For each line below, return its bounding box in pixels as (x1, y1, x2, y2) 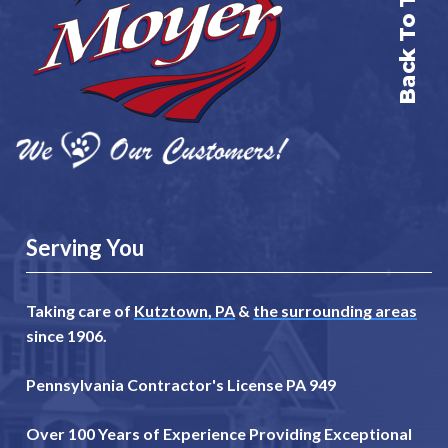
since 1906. (26, 326, 107, 346)
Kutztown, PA (134, 301, 235, 321)
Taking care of (26, 301, 134, 321)
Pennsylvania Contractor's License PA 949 (26, 375, 336, 395)
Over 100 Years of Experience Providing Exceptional (26, 424, 412, 444)
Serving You (26, 234, 144, 262)
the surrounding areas (253, 301, 417, 321)
